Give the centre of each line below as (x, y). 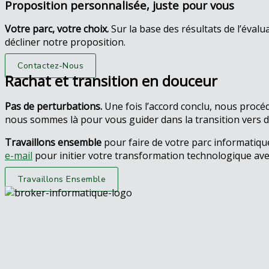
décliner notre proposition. (65, 42)
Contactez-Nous (50, 66)
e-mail (19, 156)
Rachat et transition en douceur (111, 81)
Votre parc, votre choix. (57, 29)
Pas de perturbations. (53, 106)
